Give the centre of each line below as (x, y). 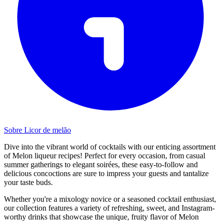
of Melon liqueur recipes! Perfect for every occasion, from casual (105, 155)
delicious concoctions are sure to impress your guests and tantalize (106, 173)
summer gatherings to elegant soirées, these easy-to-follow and (101, 164)
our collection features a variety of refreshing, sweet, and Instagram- (109, 208)
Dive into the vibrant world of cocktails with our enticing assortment (110, 147)
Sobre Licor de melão (37, 130)
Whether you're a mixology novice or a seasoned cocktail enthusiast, (110, 199)
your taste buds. (28, 182)
